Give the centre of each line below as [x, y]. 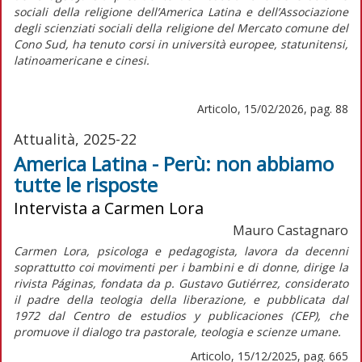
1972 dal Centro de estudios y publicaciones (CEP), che [181, 315]
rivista [32, 283]
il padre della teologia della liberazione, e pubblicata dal [181, 299]
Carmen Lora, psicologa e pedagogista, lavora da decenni [181, 250]
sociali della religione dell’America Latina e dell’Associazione [181, 11]
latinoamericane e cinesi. [82, 60]
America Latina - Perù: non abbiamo [174, 163]
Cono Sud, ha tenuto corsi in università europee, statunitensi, [181, 44]
